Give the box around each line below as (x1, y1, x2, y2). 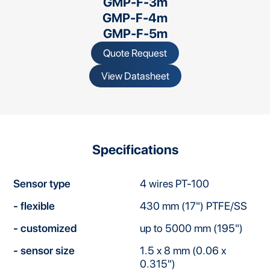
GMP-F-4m (102, 10, 168, 26)
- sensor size (13, 244, 75, 257)
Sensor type (13, 177, 71, 190)
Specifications (92, 141, 178, 157)
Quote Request (103, 47, 167, 60)
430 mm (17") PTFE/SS (139, 199, 247, 213)
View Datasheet (101, 70, 169, 83)
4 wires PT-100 (139, 177, 209, 190)
